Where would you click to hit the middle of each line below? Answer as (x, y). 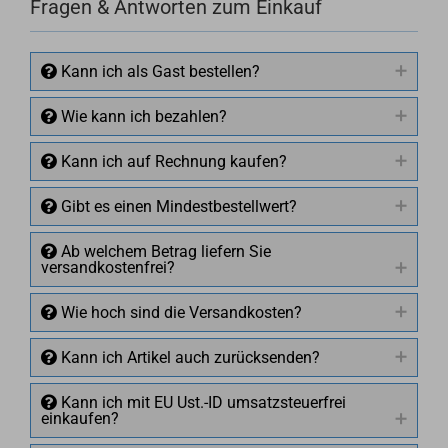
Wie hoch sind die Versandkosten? (179, 312)
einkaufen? (80, 418)
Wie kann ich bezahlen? (142, 116)
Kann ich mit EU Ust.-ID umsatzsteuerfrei (201, 402)
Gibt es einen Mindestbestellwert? (177, 206)
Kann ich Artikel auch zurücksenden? (188, 357)
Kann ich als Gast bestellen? (158, 71)
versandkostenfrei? (108, 267)
